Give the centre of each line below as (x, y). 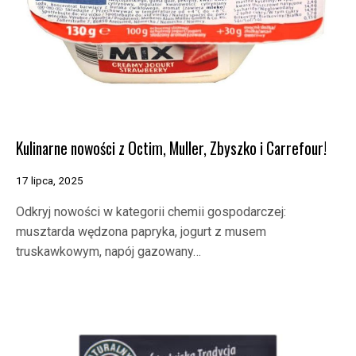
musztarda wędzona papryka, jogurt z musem (141, 232)
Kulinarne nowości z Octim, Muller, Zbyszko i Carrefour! (171, 148)
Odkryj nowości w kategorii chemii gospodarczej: (151, 212)
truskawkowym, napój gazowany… (108, 252)
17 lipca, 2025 (50, 181)
